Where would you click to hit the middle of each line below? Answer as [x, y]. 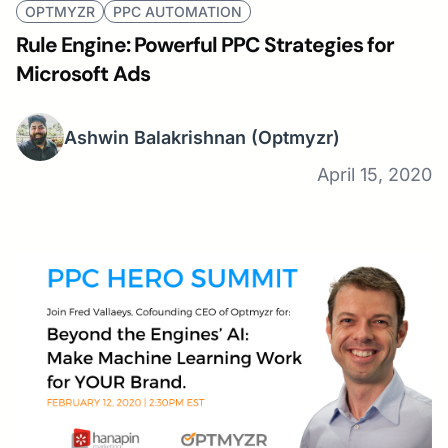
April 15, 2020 [374, 175]
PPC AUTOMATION [177, 12]
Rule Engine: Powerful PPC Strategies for [205, 45]
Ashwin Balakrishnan [155, 137]
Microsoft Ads [83, 74]
